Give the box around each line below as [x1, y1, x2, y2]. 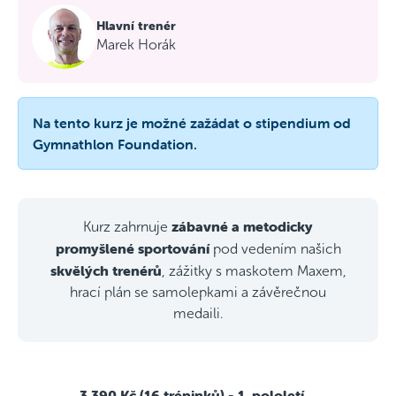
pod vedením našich [209, 241, 341, 256]
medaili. [172, 306, 224, 321]
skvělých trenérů [49, 262, 162, 279]
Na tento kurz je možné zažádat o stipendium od [33, 114, 351, 132]
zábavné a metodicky [171, 217, 313, 235]
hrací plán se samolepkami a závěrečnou [70, 285, 326, 300]
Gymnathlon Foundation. [33, 135, 197, 153]
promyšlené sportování [55, 240, 209, 257]
